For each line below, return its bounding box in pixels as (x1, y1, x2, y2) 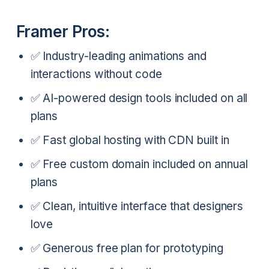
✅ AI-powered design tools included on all (30, 91, 248, 106)
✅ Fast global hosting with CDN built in (30, 133, 229, 148)
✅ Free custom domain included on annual (30, 157, 248, 172)
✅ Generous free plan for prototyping (30, 241, 223, 256)
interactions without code (30, 67, 162, 82)
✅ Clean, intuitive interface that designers (30, 199, 244, 214)
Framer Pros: (16, 22, 110, 41)
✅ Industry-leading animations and (30, 49, 207, 64)
